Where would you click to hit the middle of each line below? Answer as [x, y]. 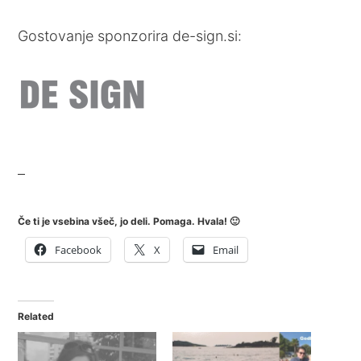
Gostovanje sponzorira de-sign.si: [130, 36]
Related [36, 316]
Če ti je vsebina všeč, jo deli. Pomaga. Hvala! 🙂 [129, 221]
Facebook [79, 250]
